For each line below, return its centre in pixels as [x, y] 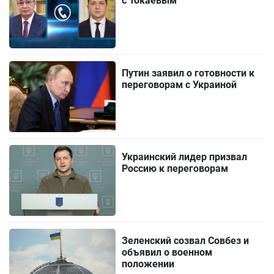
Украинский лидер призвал [185, 157]
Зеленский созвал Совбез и [186, 240]
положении [148, 264]
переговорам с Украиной [180, 84]
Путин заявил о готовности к [188, 73]
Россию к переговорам [175, 168]
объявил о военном [167, 252]
